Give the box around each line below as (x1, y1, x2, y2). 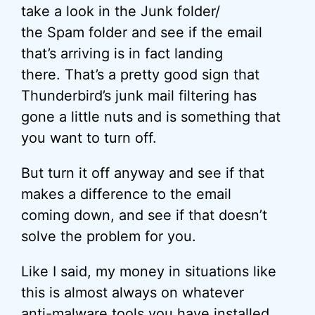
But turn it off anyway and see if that (21, 165, 264, 181)
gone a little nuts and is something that (21, 108, 281, 125)
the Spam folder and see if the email (21, 24, 262, 41)
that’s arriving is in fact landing (21, 45, 223, 62)
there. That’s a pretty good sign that (21, 66, 259, 83)
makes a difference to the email (21, 186, 231, 202)
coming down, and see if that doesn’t (21, 207, 267, 224)
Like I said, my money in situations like (21, 263, 276, 280)
